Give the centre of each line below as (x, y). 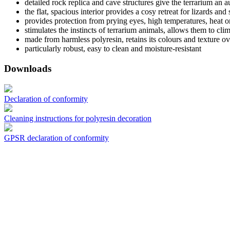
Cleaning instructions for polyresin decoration (78, 118)
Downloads (28, 68)
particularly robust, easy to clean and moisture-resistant (113, 49)
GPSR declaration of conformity (56, 138)
